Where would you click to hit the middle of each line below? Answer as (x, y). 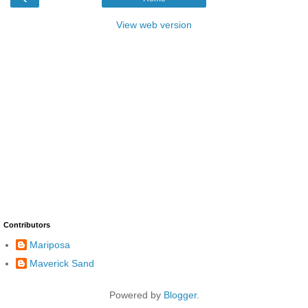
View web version (154, 25)
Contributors (27, 225)
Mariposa (50, 244)
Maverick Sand (62, 263)
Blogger (180, 295)
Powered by (136, 295)
